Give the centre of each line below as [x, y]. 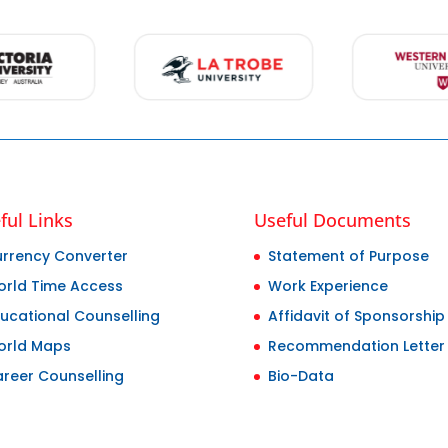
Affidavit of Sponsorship [356, 315]
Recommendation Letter [356, 345]
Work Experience [327, 285]
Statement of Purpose [348, 255]
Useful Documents [332, 219]
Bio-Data [300, 375]
